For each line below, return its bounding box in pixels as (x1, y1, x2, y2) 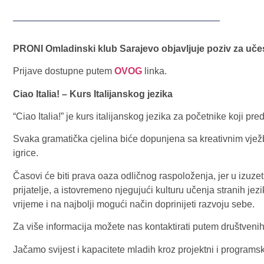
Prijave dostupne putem (13, 66, 114, 77)
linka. (142, 66, 167, 77)
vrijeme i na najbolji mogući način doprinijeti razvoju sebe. (13, 199, 255, 209)
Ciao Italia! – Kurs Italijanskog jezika (13, 88, 173, 99)
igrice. (13, 148, 38, 159)
